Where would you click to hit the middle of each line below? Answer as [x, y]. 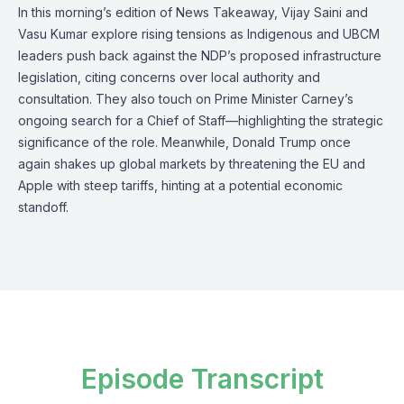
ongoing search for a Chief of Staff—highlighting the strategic [201, 120]
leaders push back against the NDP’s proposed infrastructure [200, 55]
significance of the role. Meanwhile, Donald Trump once [184, 142]
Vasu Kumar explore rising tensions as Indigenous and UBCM [199, 34]
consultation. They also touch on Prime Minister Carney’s [186, 99]
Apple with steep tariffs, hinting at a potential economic [180, 185]
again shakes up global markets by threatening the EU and [192, 164]
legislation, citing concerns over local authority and [169, 77]
